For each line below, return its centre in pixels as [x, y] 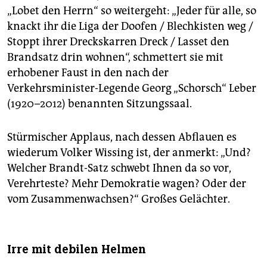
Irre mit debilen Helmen [77, 250]
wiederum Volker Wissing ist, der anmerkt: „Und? [129, 153]
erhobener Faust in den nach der [88, 73]
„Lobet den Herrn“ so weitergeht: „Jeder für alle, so [132, 11]
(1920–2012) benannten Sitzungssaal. [100, 104]
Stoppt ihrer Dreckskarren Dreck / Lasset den [118, 42]
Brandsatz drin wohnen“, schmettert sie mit [115, 58]
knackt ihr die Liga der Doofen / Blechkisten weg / [130, 27]
